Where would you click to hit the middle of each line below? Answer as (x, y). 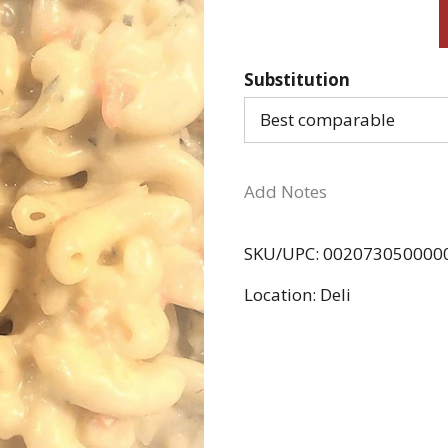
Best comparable (327, 119)
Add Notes (285, 191)
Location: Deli (297, 294)
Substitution (297, 79)
